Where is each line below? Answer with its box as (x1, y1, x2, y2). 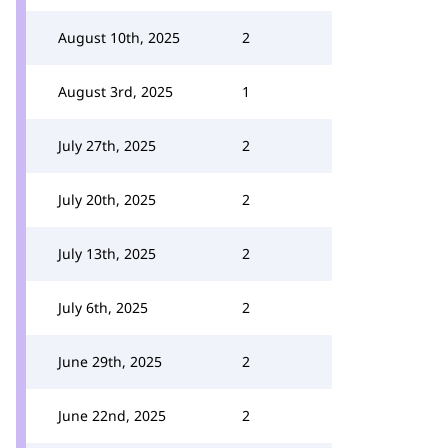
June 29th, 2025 (58, 352, 162, 371)
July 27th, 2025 (58, 136, 156, 155)
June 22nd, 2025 (58, 406, 166, 425)
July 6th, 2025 (58, 298, 148, 317)
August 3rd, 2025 (58, 82, 173, 101)
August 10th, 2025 (58, 28, 180, 47)
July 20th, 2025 (58, 190, 156, 209)
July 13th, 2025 (58, 244, 156, 263)
